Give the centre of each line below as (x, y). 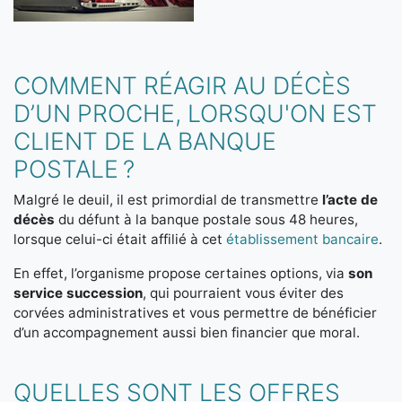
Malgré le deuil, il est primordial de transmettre (166, 200)
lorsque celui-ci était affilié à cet (120, 239)
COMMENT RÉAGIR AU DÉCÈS (182, 85)
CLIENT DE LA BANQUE (145, 141)
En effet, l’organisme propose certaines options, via (181, 273)
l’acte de (348, 200)
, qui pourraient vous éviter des (243, 293)
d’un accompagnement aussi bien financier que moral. (187, 332)
